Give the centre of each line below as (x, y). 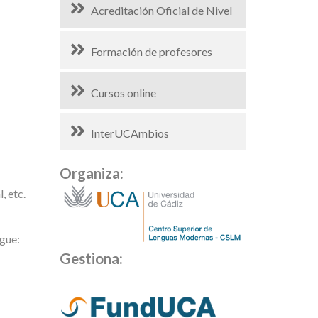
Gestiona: (91, 258)
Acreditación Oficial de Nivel (162, 10)
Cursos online (124, 92)
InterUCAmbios (130, 133)
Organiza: (91, 173)
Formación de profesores (152, 51)
